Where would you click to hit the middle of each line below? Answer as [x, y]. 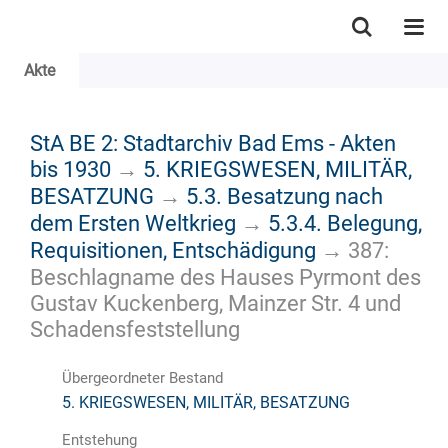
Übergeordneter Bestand [142, 377]
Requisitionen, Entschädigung [173, 249]
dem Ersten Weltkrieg [133, 222]
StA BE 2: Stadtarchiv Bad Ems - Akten [213, 142]
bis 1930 [70, 168]
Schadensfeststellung [135, 328]
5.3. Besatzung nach [284, 195]
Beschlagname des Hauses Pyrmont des [225, 276]
